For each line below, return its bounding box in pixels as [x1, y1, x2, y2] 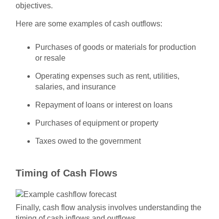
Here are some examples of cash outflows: [16, 19, 163, 28]
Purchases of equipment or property [35, 118, 159, 127]
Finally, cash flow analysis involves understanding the [16, 203, 202, 212]
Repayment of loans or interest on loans [35, 100, 173, 109]
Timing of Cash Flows [16, 167, 118, 178]
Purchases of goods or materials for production [35, 43, 197, 51]
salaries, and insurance [35, 82, 116, 91]
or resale [35, 53, 66, 62]
